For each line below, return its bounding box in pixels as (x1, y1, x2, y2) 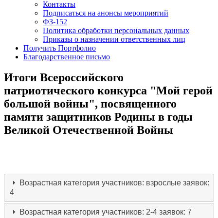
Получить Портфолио (23, 44, 96, 52)
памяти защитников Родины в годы (4, 110, 193, 123)
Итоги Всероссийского (4, 71, 124, 84)
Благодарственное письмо (23, 53, 110, 61)
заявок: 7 (159, 207, 192, 216)
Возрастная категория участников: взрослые (19, 178, 183, 187)
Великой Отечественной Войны (4, 123, 173, 136)
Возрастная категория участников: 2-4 (19, 207, 160, 216)
